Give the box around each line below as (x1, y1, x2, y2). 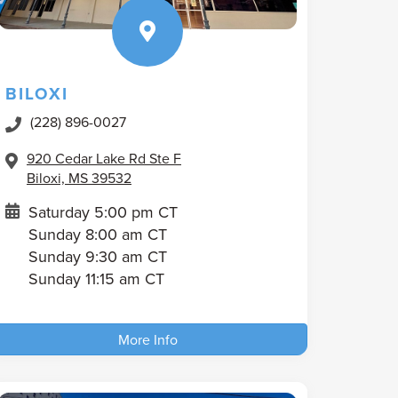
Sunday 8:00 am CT (28, 222, 167, 245)
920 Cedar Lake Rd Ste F (27, 147, 181, 168)
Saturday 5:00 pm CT (28, 200, 178, 223)
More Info (117, 329, 178, 349)
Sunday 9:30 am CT (28, 244, 167, 267)
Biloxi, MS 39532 (27, 167, 131, 187)
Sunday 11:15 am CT (28, 267, 164, 290)
